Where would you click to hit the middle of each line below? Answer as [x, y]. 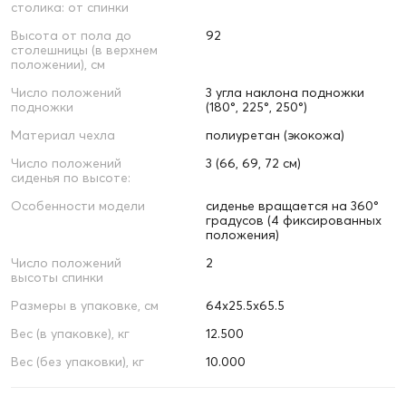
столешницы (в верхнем [84, 50]
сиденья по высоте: [71, 178]
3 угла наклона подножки [285, 93]
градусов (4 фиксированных [293, 221]
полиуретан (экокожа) [275, 135]
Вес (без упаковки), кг [77, 362]
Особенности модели [78, 206]
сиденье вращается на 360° [292, 206]
